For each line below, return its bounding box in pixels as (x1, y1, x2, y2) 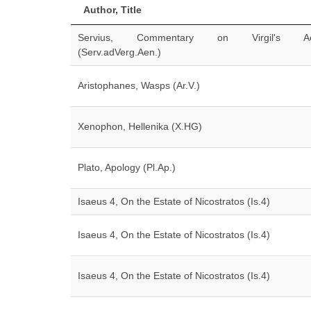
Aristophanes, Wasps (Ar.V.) (78, 80, 200, 91)
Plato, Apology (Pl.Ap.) (78, 162, 176, 173)
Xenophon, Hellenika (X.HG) (78, 121, 202, 132)
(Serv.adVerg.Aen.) (78, 47, 161, 58)
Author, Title (83, 4, 142, 15)
